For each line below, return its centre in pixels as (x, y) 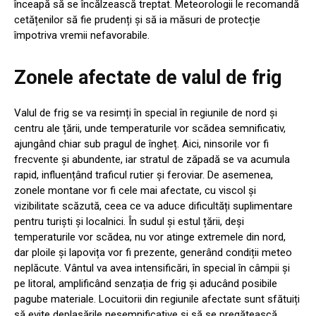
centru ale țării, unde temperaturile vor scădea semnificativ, (150, 129)
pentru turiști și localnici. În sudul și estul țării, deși (129, 222)
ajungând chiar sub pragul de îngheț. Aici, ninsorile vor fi (141, 144)
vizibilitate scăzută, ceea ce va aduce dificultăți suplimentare (153, 206)
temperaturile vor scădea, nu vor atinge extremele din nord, (150, 237)
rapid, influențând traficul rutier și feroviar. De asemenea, (144, 175)
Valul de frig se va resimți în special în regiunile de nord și (146, 113)
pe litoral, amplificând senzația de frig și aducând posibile (146, 284)
